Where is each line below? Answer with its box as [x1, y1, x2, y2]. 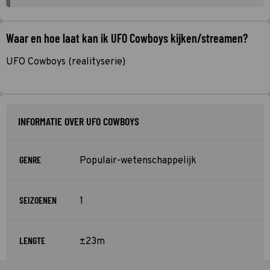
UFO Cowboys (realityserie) [6, 55, 125, 68]
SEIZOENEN [19, 193, 57, 206]
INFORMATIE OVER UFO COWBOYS [18, 114, 139, 128]
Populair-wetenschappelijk [80, 154, 196, 167]
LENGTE [19, 234, 45, 246]
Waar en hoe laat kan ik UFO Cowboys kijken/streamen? [6, 30, 248, 45]
